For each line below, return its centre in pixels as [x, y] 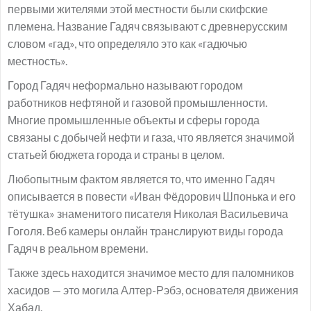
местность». [37, 61]
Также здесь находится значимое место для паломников [151, 272]
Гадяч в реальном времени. [78, 248]
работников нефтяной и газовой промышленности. [137, 102]
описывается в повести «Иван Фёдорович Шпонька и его [152, 196]
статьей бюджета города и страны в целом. [116, 154]
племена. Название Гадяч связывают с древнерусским [148, 26]
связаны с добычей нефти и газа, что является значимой [151, 137]
